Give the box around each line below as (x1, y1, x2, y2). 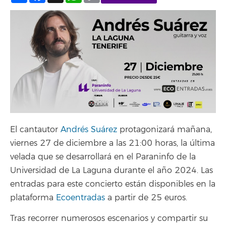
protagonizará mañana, (117, 125, 212, 135)
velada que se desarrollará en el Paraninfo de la (10, 152, 196, 162)
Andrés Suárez (61, 125, 117, 135)
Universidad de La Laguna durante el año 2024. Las (10, 165, 213, 176)
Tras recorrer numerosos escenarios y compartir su (10, 213, 208, 223)
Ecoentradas (56, 193, 105, 203)
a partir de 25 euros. (105, 193, 187, 203)
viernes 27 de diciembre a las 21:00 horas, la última (10, 138, 215, 148)
